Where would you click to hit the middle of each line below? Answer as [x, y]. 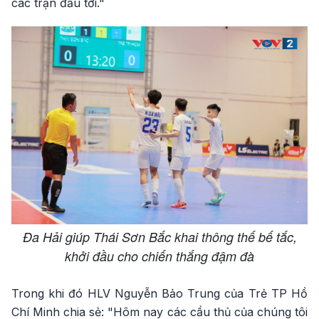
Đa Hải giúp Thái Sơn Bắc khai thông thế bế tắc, [159, 236]
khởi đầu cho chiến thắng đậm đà [159, 256]
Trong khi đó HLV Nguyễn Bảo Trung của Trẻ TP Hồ [159, 293]
